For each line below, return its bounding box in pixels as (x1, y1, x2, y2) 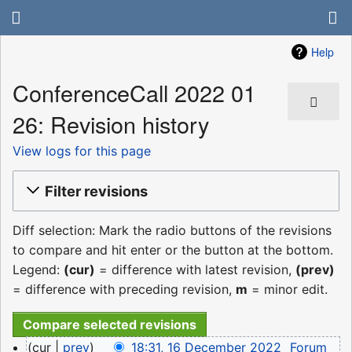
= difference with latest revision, (95, 262, 295, 278)
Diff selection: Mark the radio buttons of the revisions (13, 222, 332, 239)
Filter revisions (45, 181, 148, 200)
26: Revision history (13, 108, 209, 141)
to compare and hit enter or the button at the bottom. (13, 242, 333, 258)
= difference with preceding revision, (13, 281, 236, 298)
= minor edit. (247, 281, 328, 298)
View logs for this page (13, 142, 151, 159)
